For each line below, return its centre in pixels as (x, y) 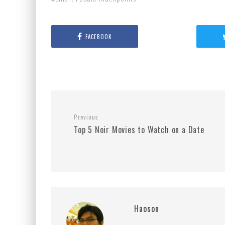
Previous (86, 117)
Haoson (147, 208)
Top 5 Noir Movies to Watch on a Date (139, 130)
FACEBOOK (98, 36)
